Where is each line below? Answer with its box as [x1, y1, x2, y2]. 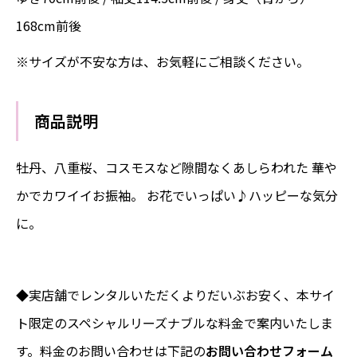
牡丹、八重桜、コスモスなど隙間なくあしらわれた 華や [16, 158, 337, 178]
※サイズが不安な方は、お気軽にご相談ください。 [16, 52, 309, 72]
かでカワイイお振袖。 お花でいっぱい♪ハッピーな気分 [16, 186, 338, 206]
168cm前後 [16, 16, 81, 36]
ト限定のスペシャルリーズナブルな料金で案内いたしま [16, 313, 333, 333]
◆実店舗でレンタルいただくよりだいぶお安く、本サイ [16, 285, 335, 305]
